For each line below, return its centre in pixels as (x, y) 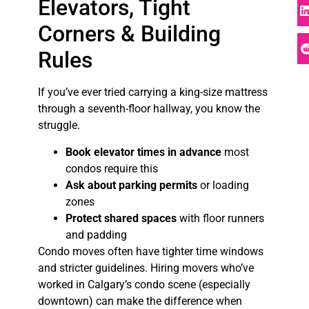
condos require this (111, 168)
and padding (96, 235)
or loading (223, 185)
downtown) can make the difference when (140, 301)
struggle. (59, 126)
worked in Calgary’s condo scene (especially (144, 284)
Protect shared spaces (121, 218)
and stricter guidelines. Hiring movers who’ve (146, 268)
